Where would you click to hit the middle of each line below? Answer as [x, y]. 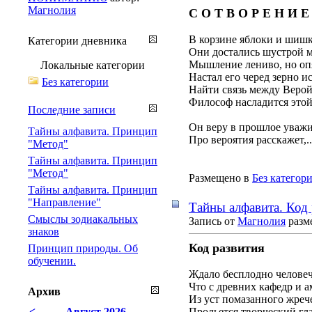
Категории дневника [77, 40]
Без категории [75, 81]
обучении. [52, 260]
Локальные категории [93, 65]
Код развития [227, 248]
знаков [44, 231]
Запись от [213, 221]
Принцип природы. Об [83, 248]
